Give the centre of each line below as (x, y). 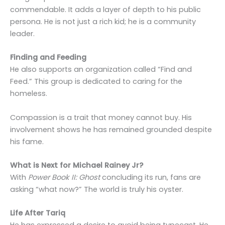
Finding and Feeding (48, 58)
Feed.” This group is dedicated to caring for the (96, 82)
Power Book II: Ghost (64, 177)
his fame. (27, 141)
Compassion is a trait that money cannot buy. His (101, 117)
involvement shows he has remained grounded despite (111, 129)
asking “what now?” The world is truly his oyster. (97, 189)
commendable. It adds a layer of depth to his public (105, 9)
